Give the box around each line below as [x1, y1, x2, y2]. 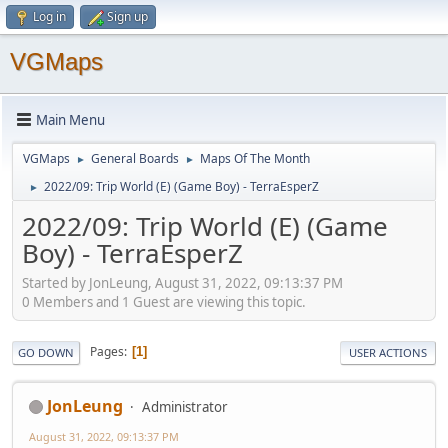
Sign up [107, 8, 148, 25]
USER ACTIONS [349, 344, 427, 360]
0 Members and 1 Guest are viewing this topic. [22, 292, 306, 311]
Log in [33, 8, 66, 25]
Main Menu [36, 110, 105, 129]
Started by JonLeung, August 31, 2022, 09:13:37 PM [22, 273, 343, 292]
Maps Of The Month [200, 150, 310, 167]
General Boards [91, 150, 179, 167]
